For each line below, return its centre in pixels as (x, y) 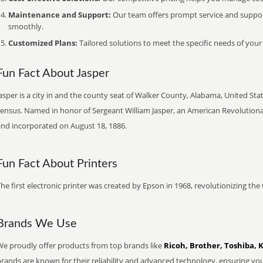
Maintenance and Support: (60, 15)
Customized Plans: (43, 43)
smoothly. (26, 26)
